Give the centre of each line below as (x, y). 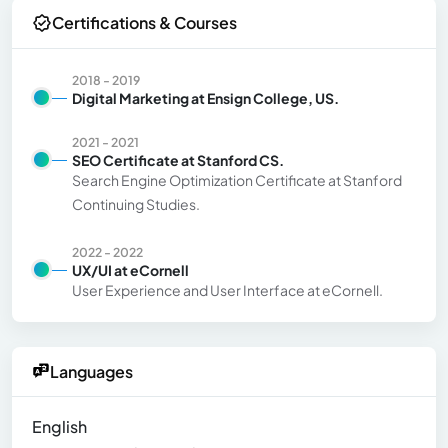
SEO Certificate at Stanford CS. (178, 159)
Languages (91, 371)
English (59, 426)
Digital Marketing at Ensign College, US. (205, 97)
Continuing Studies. (136, 203)
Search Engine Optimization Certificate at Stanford (237, 179)
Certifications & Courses (144, 23)
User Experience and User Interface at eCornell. (227, 289)
